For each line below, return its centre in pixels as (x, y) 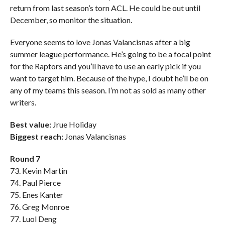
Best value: (30, 124)
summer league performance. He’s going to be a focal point (110, 54)
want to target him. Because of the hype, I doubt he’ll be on (109, 78)
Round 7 (25, 158)
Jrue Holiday (74, 124)
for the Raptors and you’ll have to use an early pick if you (105, 66)
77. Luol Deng (33, 219)
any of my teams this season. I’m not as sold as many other (108, 90)
